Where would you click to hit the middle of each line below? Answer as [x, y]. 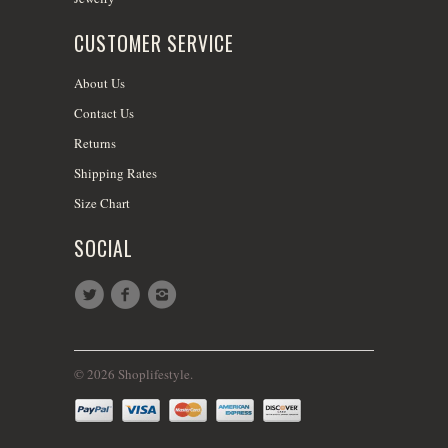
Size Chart [102, 203]
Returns [95, 143]
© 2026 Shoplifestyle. [133, 373]
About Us [99, 83]
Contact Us [104, 113]
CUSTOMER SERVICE [154, 43]
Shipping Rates [115, 173]
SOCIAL [103, 249]
